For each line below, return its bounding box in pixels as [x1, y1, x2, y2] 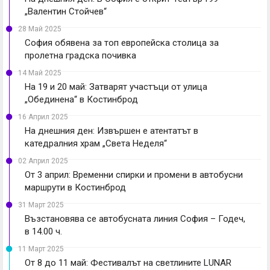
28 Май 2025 [18, 24, 61, 33]
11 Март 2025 [18, 244, 64, 253]
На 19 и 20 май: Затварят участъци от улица [25, 81, 207, 92]
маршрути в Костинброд [25, 181, 126, 193]
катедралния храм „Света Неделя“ [25, 137, 167, 149]
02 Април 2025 [18, 156, 68, 165]
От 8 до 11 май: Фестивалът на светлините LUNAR [25, 257, 231, 268]
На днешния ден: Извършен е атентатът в [25, 125, 198, 136]
